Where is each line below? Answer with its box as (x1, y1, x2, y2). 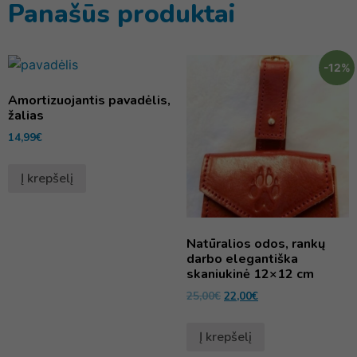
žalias (8, 107, 44, 125)
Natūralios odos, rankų (186, 235, 325, 253)
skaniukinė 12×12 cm (186, 265, 314, 284)
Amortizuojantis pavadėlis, (8, 92, 171, 110)
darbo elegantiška (186, 250, 298, 269)
